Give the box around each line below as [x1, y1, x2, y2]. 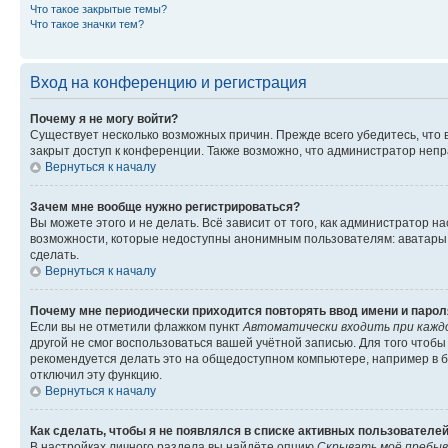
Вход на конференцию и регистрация [30, 73, 307, 91]
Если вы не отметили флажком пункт [30, 319, 243, 334]
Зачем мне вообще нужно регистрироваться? [30, 199, 300, 214]
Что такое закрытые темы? [30, 2, 167, 15]
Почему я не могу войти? [30, 111, 178, 126]
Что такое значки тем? [30, 17, 144, 30]
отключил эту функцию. [30, 367, 162, 382]
